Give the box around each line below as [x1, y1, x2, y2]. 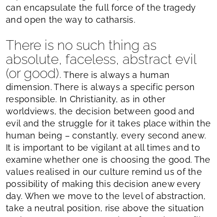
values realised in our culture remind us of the [6, 166, 202, 177]
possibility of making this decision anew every [6, 178, 201, 189]
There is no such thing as [6, 37, 156, 53]
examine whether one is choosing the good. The [6, 154, 211, 165]
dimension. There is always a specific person [6, 81, 195, 92]
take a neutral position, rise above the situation [6, 202, 204, 213]
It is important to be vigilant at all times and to [6, 142, 200, 153]
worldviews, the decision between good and [6, 106, 195, 116]
